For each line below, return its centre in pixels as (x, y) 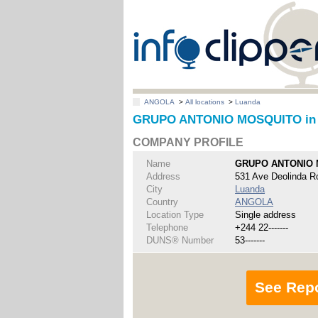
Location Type (175, 214)
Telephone (168, 227)
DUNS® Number (180, 240)
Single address (266, 214)
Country (163, 202)
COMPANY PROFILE (188, 143)
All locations (205, 102)
